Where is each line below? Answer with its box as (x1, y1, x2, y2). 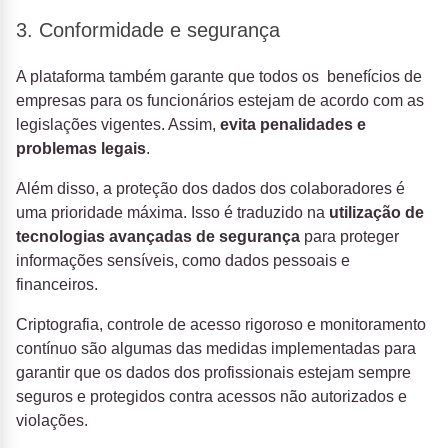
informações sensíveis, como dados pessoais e (16, 252, 350, 270)
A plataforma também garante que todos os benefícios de (16, 68, 422, 86)
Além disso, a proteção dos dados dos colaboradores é (16, 180, 405, 198)
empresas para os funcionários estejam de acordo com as (16, 92, 424, 110)
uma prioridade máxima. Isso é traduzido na (16, 204, 329, 222)
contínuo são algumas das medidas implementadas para (16, 340, 416, 358)
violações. (16, 412, 88, 430)
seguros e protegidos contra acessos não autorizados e (16, 388, 407, 406)
